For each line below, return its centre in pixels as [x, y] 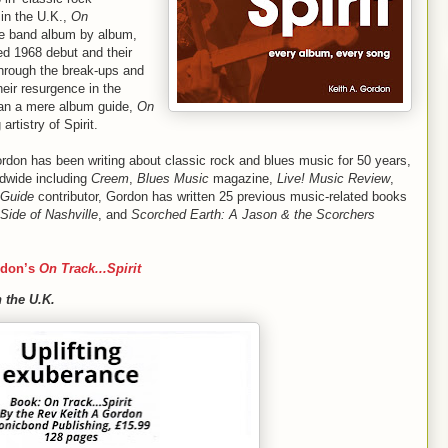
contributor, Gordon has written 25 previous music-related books [220, 196]
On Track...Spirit [90, 268]
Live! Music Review [333, 178]
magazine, [243, 178]
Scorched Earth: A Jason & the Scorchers [251, 214]
